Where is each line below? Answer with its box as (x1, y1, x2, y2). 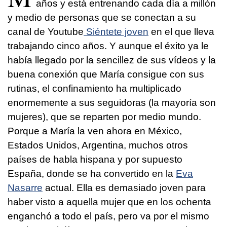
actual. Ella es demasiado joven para (43, 182, 206, 193)
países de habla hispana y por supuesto (8, 154, 182, 165)
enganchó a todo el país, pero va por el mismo (8, 210, 209, 221)
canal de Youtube (8, 26, 84, 37)
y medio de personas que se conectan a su (8, 12, 196, 23)
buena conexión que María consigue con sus (8, 68, 204, 80)
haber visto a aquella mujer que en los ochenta (8, 196, 211, 207)
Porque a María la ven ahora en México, (8, 125, 182, 136)
